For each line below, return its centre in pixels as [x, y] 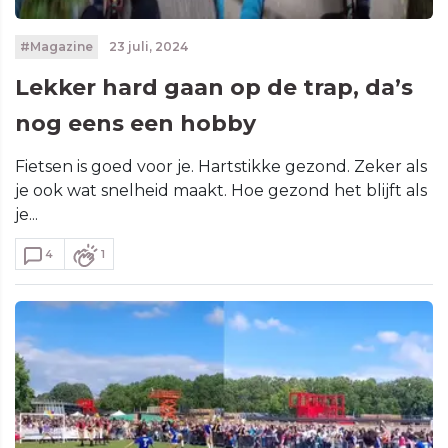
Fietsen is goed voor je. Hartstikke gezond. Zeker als [221, 166]
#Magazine [56, 46]
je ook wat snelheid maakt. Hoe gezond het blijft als [221, 190]
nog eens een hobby [135, 123]
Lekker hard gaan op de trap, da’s [214, 87]
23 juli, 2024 [146, 46]
